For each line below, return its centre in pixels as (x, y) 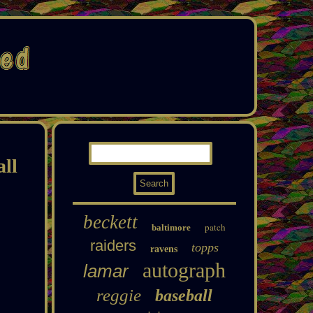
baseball (183, 296)
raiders (113, 246)
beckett (110, 222)
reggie (118, 295)
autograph (184, 270)
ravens (163, 249)
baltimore (171, 227)
